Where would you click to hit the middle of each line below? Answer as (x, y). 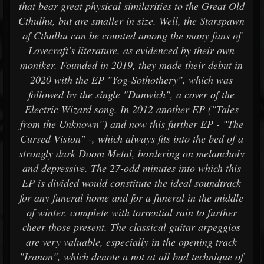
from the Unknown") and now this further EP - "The (131, 124)
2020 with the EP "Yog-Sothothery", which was (131, 80)
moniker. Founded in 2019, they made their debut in (131, 65)
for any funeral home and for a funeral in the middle (131, 197)
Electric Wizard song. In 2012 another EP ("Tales (131, 109)
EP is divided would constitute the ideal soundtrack (131, 183)
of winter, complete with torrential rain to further (131, 212)
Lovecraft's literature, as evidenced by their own (131, 50)
